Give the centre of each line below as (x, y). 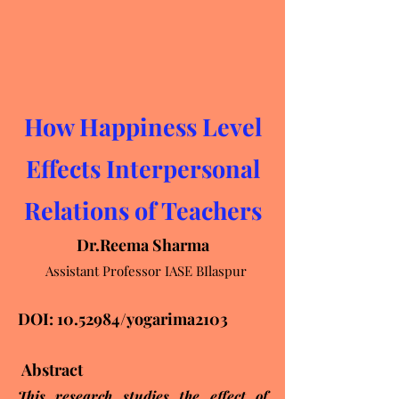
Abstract (50, 370)
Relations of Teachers (142, 210)
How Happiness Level (142, 126)
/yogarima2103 (174, 319)
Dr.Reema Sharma (142, 245)
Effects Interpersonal (142, 168)
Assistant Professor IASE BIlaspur (142, 271)
